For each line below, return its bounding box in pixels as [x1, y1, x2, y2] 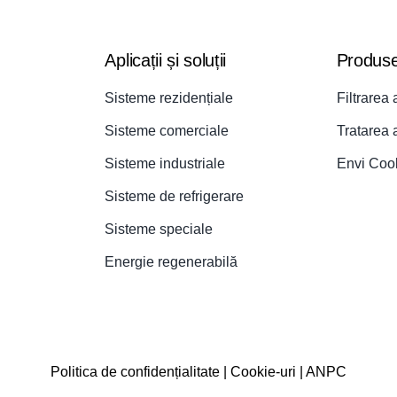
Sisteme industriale [105, 156, 226, 171]
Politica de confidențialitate [50, 364, 220, 379]
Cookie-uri [230, 364, 296, 379]
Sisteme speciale [105, 222, 214, 237]
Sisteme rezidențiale [105, 90, 234, 105]
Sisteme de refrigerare [105, 189, 245, 204]
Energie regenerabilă [105, 254, 238, 269]
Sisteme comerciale [105, 123, 230, 138]
